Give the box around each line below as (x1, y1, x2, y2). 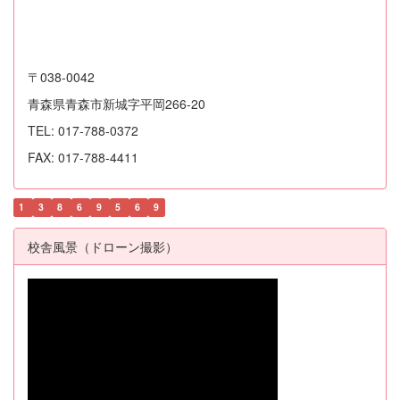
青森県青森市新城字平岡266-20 (28, 95, 205, 113)
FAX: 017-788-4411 (28, 148, 138, 167)
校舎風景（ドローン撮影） (28, 237, 178, 256)
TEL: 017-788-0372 (28, 121, 142, 140)
